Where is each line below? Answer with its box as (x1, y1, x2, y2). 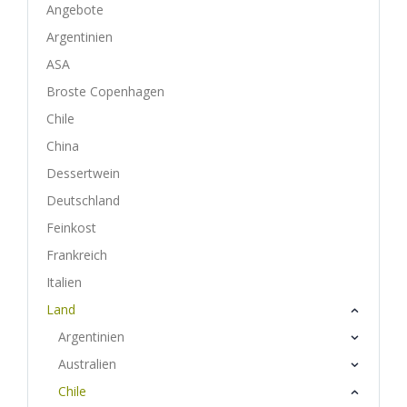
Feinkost (46, 219, 96, 237)
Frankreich (46, 246, 107, 264)
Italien (46, 273, 82, 292)
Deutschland (46, 192, 120, 210)
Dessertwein (46, 164, 120, 183)
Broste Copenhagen (46, 83, 164, 101)
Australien (57, 355, 116, 373)
